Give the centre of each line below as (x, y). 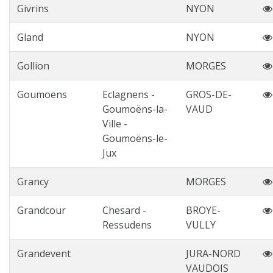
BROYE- (203, 210)
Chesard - (124, 210)
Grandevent (44, 253)
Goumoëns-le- (135, 138)
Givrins (33, 9)
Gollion (33, 66)
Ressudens (127, 225)
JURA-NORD (213, 253)
